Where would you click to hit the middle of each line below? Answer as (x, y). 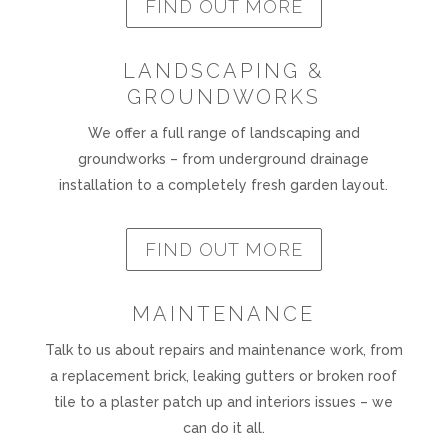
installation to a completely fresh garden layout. (224, 185)
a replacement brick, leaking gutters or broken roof (224, 375)
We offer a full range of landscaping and (223, 133)
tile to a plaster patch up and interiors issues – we (224, 401)
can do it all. (223, 427)
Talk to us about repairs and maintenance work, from (223, 349)
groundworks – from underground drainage (224, 159)
